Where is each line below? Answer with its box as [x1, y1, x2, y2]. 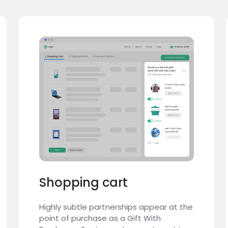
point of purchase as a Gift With [39, 213, 161, 223]
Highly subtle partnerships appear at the [39, 202, 193, 212]
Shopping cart [39, 174, 128, 191]
